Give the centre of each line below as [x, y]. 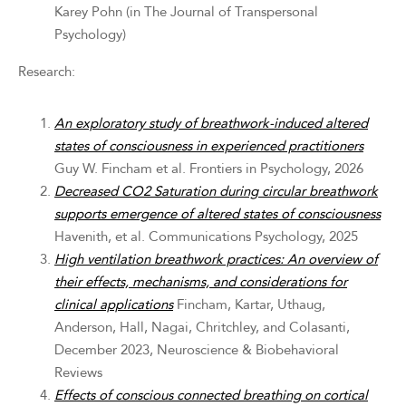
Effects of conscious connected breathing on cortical [211, 395]
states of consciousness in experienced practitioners [209, 146]
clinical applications [114, 304]
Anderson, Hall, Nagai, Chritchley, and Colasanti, [202, 327]
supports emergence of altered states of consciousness [217, 214]
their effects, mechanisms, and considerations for [201, 282]
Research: [47, 72]
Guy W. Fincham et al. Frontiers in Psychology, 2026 [209, 169]
